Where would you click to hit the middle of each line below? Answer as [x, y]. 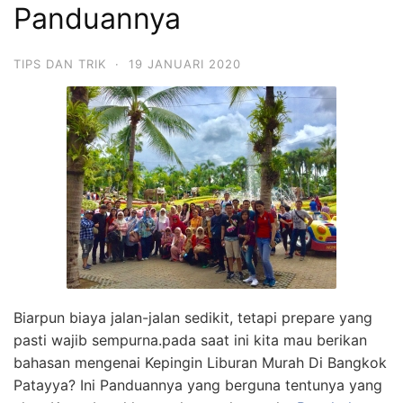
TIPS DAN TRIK [60, 64]
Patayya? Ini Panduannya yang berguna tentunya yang [198, 385]
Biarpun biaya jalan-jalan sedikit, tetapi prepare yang [193, 318]
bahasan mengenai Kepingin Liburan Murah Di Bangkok [200, 363]
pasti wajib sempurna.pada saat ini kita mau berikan [190, 340]
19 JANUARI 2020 [185, 64]
